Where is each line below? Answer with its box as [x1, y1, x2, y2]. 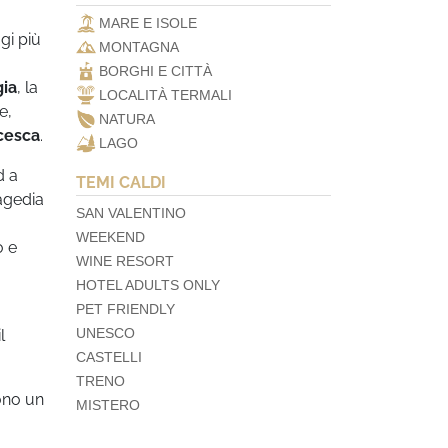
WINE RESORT [76, 253, 174, 269]
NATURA [99, 111, 155, 127]
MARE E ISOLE [99, 15, 197, 31]
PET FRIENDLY [76, 301, 175, 317]
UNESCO [76, 325, 135, 341]
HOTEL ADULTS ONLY [76, 277, 220, 293]
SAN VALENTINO [76, 205, 186, 221]
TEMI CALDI [76, 173, 166, 192]
